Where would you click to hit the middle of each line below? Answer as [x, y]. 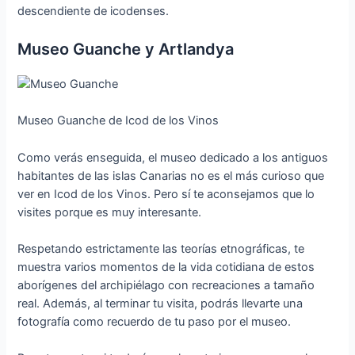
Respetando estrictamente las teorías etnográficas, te [161, 249]
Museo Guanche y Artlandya [126, 50]
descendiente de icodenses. [94, 11]
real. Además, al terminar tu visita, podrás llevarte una [160, 304]
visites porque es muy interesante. [110, 212]
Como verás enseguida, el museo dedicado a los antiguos [173, 157]
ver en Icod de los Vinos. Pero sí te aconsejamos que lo [166, 194]
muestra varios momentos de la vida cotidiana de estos [166, 267]
